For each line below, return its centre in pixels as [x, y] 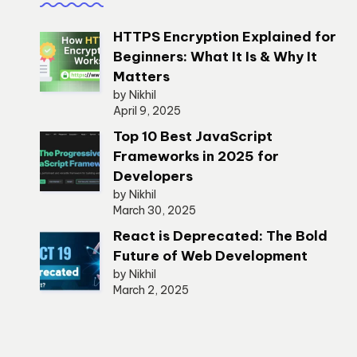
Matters [141, 76]
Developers [153, 176]
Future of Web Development [210, 256]
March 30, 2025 [155, 210]
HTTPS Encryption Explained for [225, 37]
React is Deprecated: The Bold [220, 236]
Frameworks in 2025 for [196, 156]
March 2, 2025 [151, 290]
